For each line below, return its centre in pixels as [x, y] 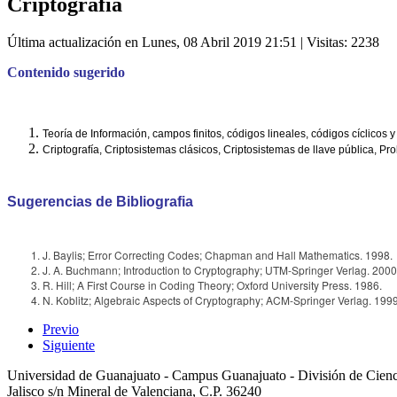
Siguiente [69, 346]
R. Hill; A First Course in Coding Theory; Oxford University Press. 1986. [212, 285]
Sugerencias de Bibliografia [100, 202]
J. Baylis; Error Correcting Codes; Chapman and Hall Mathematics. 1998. [218, 255]
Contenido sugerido [66, 73]
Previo [61, 330]
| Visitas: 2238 [338, 43]
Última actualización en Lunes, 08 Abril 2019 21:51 [152, 43]
